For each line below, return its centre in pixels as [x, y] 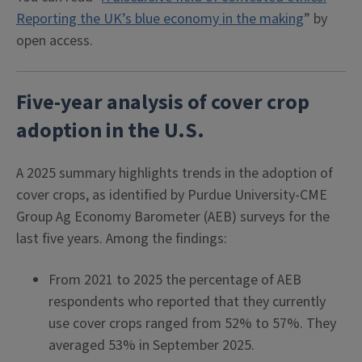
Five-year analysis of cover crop [163, 103]
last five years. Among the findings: [122, 239]
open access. [55, 41]
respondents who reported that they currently [187, 302]
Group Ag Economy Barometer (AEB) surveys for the [173, 217]
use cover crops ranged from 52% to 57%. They [192, 324]
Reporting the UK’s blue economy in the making [160, 19]
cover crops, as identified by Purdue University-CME [172, 195]
